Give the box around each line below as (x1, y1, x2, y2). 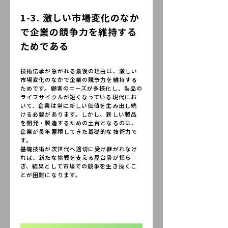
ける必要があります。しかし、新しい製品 (20, 110, 137, 118)
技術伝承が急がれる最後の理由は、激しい (20, 67, 137, 75)
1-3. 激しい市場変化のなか (20, 11, 140, 24)
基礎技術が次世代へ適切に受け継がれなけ (20, 145, 137, 153)
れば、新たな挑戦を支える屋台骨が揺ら (20, 153, 131, 161)
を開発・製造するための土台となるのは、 (20, 119, 137, 127)
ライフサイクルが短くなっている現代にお (20, 93, 137, 101)
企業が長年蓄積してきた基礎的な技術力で (20, 127, 137, 135)
